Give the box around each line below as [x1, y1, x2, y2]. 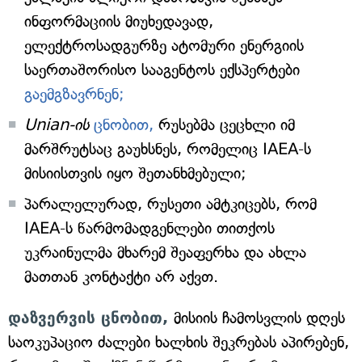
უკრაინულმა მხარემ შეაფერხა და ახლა [24, 243, 306, 262]
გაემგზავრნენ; [24, 85, 124, 103]
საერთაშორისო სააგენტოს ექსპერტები [24, 61, 300, 79]
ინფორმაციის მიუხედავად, [24, 12, 213, 31]
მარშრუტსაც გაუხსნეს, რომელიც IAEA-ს [24, 140, 311, 158]
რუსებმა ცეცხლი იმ [154, 116, 295, 134]
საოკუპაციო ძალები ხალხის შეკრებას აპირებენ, [8, 333, 349, 351]
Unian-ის [24, 116, 89, 134]
